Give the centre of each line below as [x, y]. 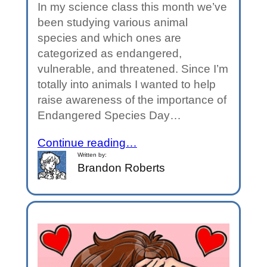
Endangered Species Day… [109, 116]
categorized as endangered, [109, 54]
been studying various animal [112, 23]
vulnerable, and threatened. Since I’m [133, 69]
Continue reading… [87, 142]
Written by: [92, 154]
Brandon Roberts [122, 167]
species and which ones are [109, 38]
